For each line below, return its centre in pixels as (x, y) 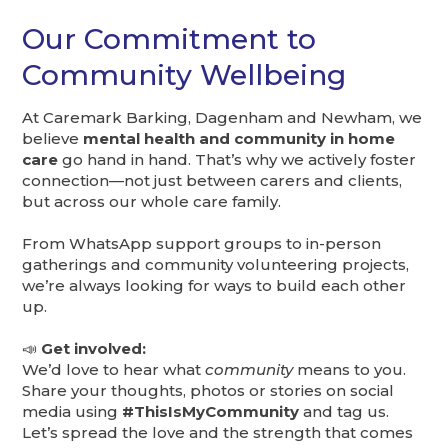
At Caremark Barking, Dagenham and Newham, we (222, 117)
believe (53, 138)
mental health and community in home (239, 138)
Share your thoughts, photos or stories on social (208, 390)
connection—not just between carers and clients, (212, 180)
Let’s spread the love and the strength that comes (218, 432)
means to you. (350, 369)
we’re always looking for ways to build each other (214, 285)
